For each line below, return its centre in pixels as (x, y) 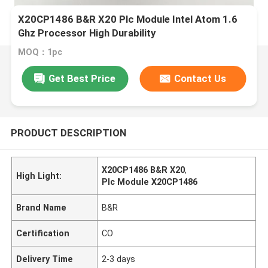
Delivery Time (45, 259)
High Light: (39, 176)
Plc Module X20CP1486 (150, 182)
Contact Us (200, 78)
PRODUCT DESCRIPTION (68, 133)
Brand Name (42, 207)
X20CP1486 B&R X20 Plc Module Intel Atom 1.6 (128, 19)
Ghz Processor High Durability (87, 33)
